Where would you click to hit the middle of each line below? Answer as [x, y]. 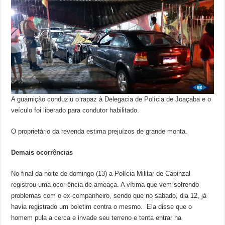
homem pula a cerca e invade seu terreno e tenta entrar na [96, 217]
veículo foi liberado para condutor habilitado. [76, 110]
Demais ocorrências [42, 152]
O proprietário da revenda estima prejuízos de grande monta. [99, 131]
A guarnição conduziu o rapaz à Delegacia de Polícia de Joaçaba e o [111, 99]
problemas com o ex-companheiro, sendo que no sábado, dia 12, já [109, 195]
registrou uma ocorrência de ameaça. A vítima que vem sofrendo [105, 184]
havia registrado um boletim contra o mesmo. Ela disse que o [102, 206]
